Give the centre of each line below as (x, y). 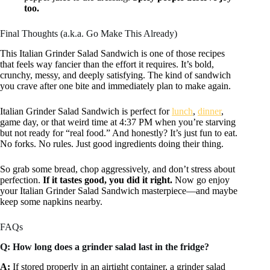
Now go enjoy (201, 180)
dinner (209, 111)
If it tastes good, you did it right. (108, 180)
